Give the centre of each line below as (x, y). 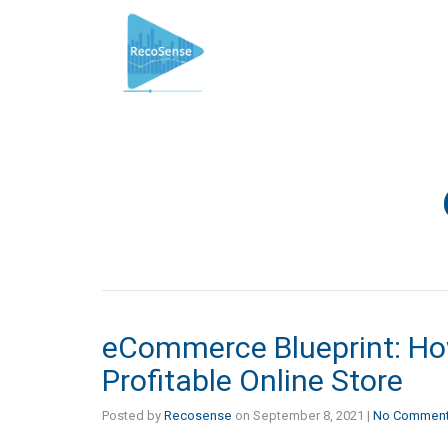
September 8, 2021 (308, 415)
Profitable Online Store (252, 380)
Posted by (133, 415)
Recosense (198, 415)
